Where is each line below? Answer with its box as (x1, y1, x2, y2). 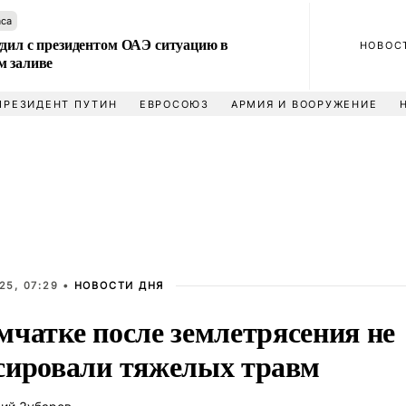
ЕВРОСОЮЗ (139, 98, 209, 111)
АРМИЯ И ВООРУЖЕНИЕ (230, 98, 378, 111)
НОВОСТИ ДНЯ (73, 279, 165, 292)
